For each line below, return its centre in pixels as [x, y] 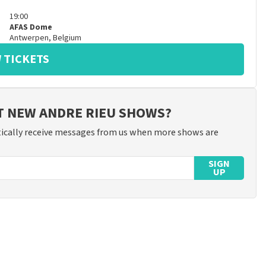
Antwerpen [29, 38]
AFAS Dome [31, 27]
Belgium [67, 38]
